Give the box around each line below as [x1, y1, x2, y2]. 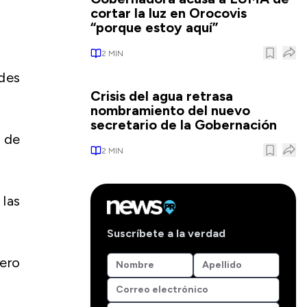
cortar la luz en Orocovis [90, 5, 247, 21]
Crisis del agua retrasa [90, 88, 233, 104]
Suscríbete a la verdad [107, 226, 225, 240]
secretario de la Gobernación [90, 116, 277, 133]
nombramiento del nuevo [90, 102, 250, 119]
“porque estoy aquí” [90, 19, 218, 36]
